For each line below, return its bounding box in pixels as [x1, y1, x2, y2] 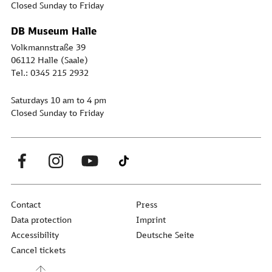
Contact [11, 199, 41, 210]
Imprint [136, 214, 166, 225]
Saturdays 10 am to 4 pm [11, 95, 106, 106]
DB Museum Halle [11, 25, 97, 38]
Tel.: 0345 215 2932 [11, 67, 89, 78]
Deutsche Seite [136, 229, 194, 240]
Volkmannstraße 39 [11, 42, 86, 53]
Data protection [11, 214, 72, 225]
